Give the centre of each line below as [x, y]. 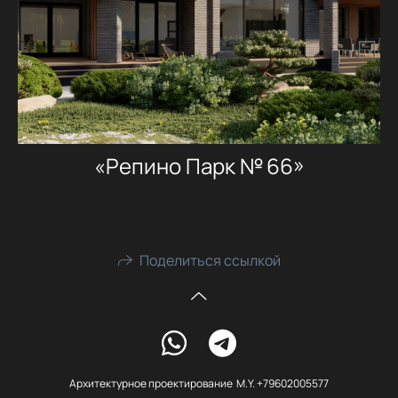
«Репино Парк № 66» [199, 165]
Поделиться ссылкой [210, 261]
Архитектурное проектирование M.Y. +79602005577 [199, 384]
